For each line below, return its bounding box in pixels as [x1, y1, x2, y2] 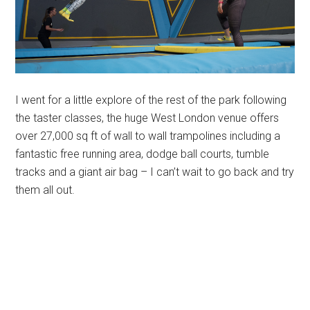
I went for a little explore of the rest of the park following [15, 93, 287, 107]
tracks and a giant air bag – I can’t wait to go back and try [15, 165, 295, 179]
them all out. [15, 183, 75, 197]
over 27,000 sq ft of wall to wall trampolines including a [15, 129, 281, 143]
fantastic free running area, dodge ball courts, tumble [15, 147, 270, 161]
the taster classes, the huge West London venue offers [15, 111, 280, 125]
